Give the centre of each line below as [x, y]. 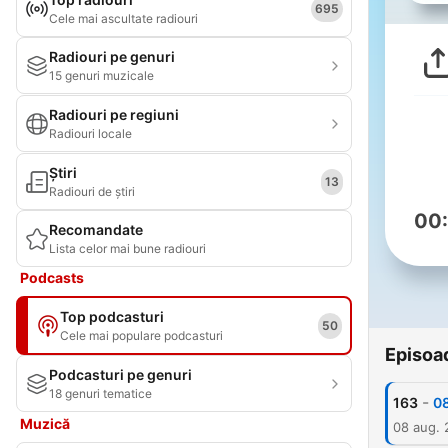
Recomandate [96, 229]
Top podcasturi [112, 316]
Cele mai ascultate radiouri [123, 18]
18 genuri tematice [100, 393]
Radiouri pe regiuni [114, 114]
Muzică [45, 423]
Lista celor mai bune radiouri [127, 248]
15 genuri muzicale [101, 75]
